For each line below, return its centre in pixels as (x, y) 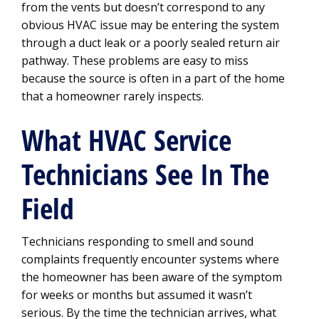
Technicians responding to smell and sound (137, 241)
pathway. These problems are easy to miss (135, 61)
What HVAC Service (126, 140)
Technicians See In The (145, 174)
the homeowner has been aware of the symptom (152, 277)
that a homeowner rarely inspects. (113, 96)
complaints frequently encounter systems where (150, 259)
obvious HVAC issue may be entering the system (150, 25)
